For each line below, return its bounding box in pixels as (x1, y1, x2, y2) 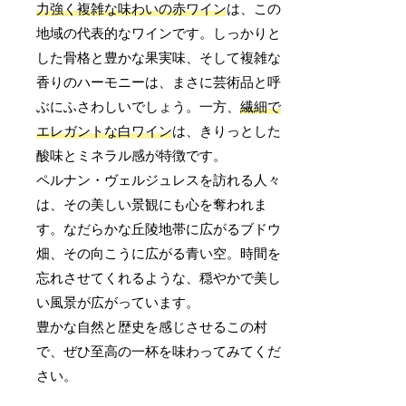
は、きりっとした (172, 123, 282, 139)
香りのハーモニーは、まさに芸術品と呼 (36, 74, 282, 90)
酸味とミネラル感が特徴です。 (36, 148, 227, 163)
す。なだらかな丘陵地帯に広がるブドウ (36, 221, 282, 237)
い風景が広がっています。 (36, 295, 200, 310)
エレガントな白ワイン (36, 123, 173, 139)
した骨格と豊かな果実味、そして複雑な (36, 50, 282, 65)
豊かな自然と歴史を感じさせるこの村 (36, 319, 268, 334)
